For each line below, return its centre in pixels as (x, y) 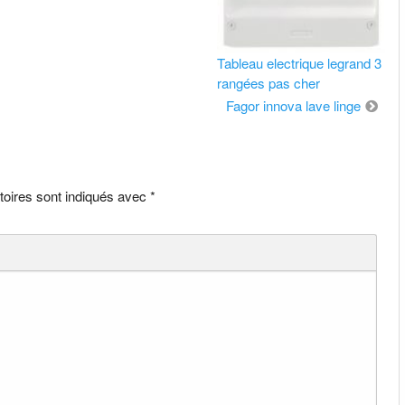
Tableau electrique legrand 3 (300, 63)
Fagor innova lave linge (293, 106)
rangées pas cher (269, 83)
